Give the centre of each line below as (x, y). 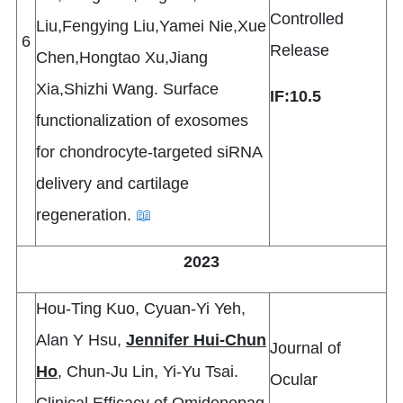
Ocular (294, 380)
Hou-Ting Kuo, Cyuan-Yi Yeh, (141, 309)
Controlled (307, 19)
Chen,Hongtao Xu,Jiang (122, 58)
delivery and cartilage (112, 184)
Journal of (305, 349)
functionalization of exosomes (142, 121)
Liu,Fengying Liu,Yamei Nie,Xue (151, 27)
